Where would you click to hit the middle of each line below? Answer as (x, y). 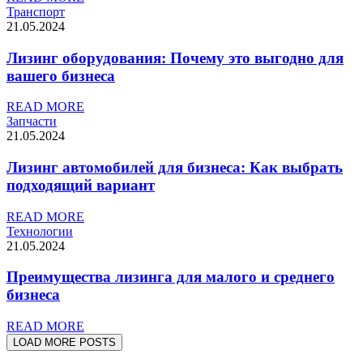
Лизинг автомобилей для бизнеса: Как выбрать (175, 167)
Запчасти (32, 122)
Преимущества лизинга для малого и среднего (171, 277)
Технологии (40, 231)
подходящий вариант (81, 185)
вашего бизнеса (61, 75)
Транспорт (36, 11)
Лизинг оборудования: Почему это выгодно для (175, 58)
